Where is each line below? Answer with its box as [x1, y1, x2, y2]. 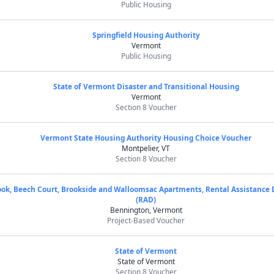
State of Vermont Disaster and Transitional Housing [53, 81, 239, 91]
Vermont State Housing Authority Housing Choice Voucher [40, 133, 252, 143]
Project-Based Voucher [107, 215, 185, 225]
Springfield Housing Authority [92, 30, 200, 40]
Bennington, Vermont [109, 205, 182, 215]
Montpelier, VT [122, 143, 171, 153]
